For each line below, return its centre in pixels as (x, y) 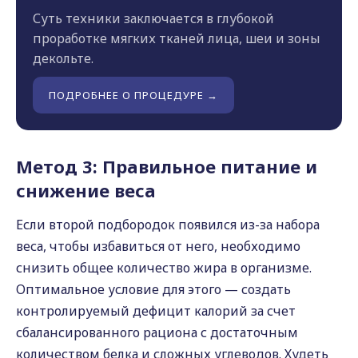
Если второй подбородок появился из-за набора (168, 225)
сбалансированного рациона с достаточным (157, 332)
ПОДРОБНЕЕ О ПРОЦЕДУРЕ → (133, 95)
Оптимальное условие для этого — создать (153, 289)
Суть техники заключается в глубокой (153, 18)
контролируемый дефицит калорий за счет (156, 311)
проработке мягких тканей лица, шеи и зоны (177, 38)
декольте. (63, 58)
